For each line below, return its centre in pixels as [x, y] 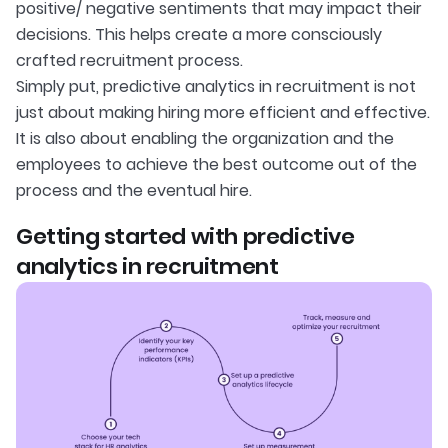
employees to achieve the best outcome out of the [216, 165]
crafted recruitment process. [129, 61]
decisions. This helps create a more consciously [199, 35]
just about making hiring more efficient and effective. [223, 113]
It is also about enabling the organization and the [205, 139]
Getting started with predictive [185, 237]
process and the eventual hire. [134, 191]
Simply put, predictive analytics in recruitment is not [216, 87]
